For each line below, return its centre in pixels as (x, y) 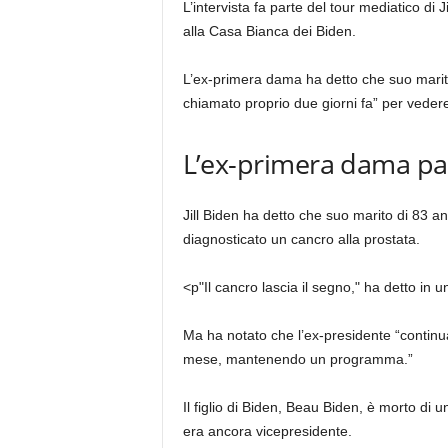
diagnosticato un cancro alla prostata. (301, 239)
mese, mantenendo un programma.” (297, 359)
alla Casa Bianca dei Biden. (269, 31)
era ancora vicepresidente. (267, 431)
